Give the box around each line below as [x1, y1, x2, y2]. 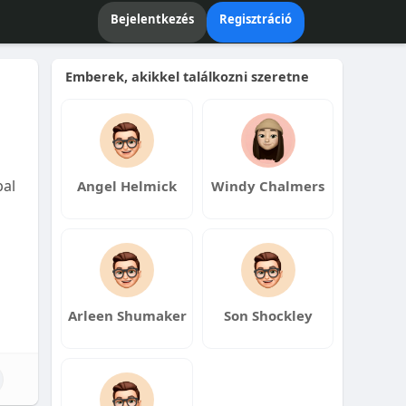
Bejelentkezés [111, 10, 194, 27]
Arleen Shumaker [67, 306, 187, 324]
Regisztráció [219, 10, 292, 27]
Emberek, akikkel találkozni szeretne [65, 67, 310, 85]
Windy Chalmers [211, 177, 325, 195]
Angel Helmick [77, 177, 178, 195]
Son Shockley [223, 306, 313, 324]
